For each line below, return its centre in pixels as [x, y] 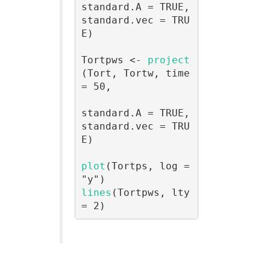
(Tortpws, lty [150, 193]
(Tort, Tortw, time [135, 74]
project [168, 60]
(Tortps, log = [147, 166]
